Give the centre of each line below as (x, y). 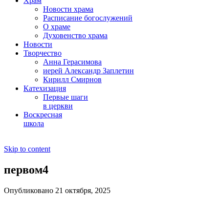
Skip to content (27, 149)
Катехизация (45, 88)
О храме (57, 27)
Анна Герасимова (72, 62)
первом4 (26, 169)
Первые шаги (66, 97)
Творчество (43, 53)
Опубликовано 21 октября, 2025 (57, 190)
